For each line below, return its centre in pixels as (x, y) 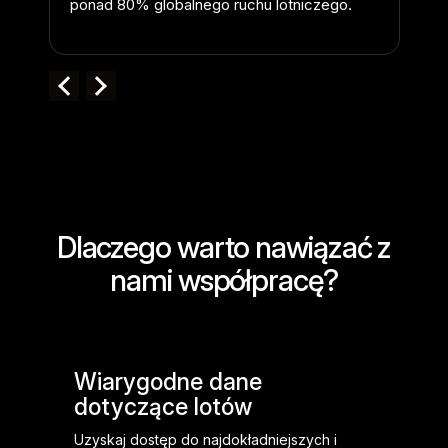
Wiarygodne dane (168, 382)
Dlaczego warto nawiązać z (224, 247)
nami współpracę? (224, 280)
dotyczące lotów (163, 407)
